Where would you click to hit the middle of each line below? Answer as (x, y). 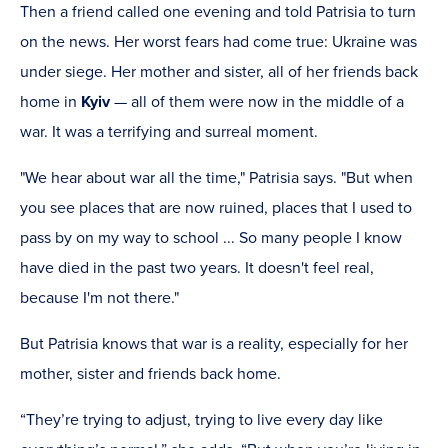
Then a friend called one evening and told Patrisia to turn (218, 12)
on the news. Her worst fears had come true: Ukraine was (218, 42)
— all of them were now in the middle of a (259, 102)
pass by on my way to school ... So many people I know (211, 238)
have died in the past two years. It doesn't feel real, (197, 268)
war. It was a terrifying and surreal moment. (169, 132)
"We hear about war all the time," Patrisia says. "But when (216, 178)
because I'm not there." (99, 298)
